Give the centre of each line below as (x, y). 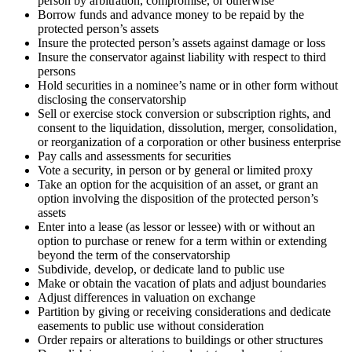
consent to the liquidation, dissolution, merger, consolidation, (187, 127)
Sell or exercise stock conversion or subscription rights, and (184, 113)
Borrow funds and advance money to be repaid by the (171, 14)
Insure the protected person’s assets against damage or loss (181, 42)
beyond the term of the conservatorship (134, 255)
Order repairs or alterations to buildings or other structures (180, 339)
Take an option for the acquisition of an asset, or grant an (178, 184)
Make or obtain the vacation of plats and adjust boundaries (182, 283)
